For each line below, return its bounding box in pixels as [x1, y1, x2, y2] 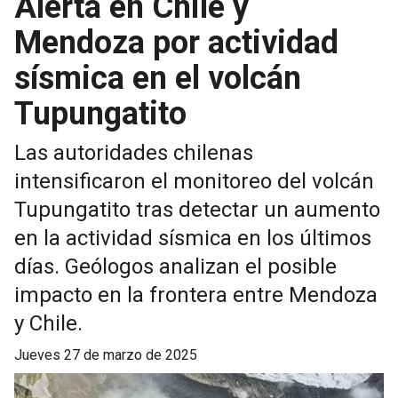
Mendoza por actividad [14, 24, 338, 62]
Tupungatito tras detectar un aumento [14, 197, 380, 223]
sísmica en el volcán [14, 60, 301, 98]
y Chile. [14, 311, 83, 337]
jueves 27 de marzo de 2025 [22, 346, 197, 364]
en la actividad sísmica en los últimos [14, 226, 371, 251]
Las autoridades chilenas [14, 140, 253, 166]
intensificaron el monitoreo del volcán [14, 169, 374, 195]
